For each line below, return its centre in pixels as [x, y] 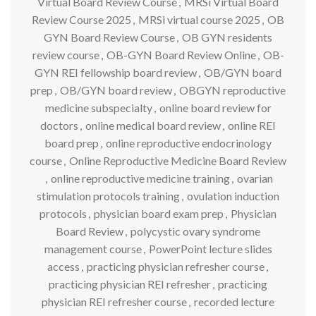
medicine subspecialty [98, 107]
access [63, 266]
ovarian [255, 178]
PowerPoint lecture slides [210, 248]
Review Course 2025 [81, 19]
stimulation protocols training [108, 195]
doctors [59, 125]
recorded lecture [234, 301]
